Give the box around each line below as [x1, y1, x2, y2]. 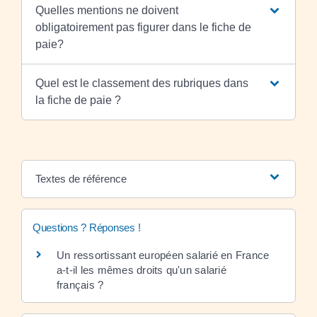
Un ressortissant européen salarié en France [57, 248, 270, 261]
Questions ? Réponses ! [33, 221, 141, 234]
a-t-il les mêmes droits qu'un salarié [57, 263, 226, 276]
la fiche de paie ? [35, 93, 121, 106]
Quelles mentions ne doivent [35, 4, 178, 16]
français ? [57, 278, 104, 291]
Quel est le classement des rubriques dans [35, 76, 248, 89]
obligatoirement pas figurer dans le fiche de [35, 21, 251, 33]
